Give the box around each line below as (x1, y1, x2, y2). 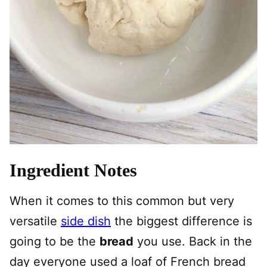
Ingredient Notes (10, 160, 137, 180)
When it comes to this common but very (10, 194, 234, 208)
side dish (61, 214, 111, 228)
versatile (10, 214, 61, 228)
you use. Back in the (133, 234, 252, 249)
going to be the (10, 234, 100, 249)
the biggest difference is (111, 214, 252, 228)
